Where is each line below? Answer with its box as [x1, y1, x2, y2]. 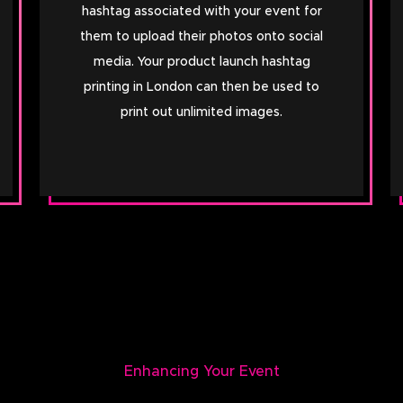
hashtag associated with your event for [81, 4, 322, 18]
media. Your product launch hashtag [93, 55, 310, 68]
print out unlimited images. [121, 105, 282, 119]
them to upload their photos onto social [80, 30, 323, 43]
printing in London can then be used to [84, 80, 319, 94]
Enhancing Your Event [123, 364, 280, 379]
